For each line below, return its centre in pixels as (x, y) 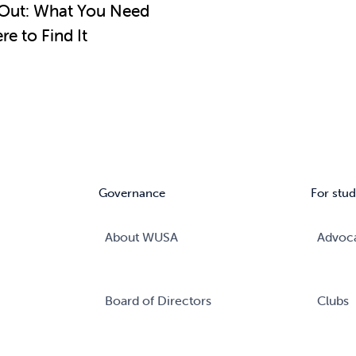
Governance (132, 193)
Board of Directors (159, 300)
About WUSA (142, 236)
